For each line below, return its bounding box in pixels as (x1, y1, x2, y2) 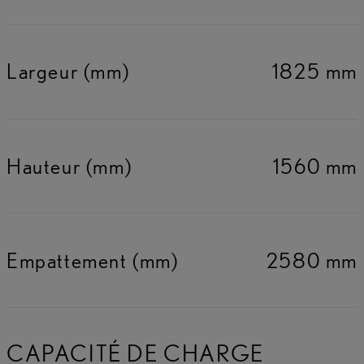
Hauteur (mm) (6, 153, 132, 179)
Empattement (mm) (6, 247, 179, 273)
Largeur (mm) (6, 58, 130, 84)
